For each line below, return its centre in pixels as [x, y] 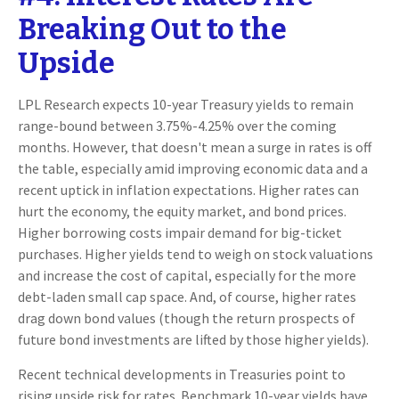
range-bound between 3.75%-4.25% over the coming [177, 126]
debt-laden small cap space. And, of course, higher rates [187, 297]
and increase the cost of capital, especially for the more [187, 276]
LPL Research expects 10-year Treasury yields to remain [186, 105]
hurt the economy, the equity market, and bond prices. [182, 212]
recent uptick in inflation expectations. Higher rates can [188, 190]
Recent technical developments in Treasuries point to [182, 375]
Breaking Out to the [152, 30]
